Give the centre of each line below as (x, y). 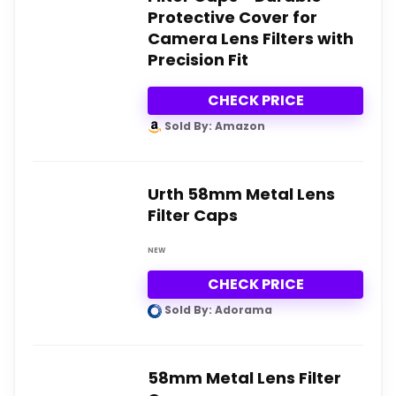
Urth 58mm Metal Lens (241, 194)
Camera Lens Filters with (251, 39)
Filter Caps (193, 215)
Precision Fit (198, 60)
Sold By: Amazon (213, 126)
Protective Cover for (232, 18)
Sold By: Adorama (217, 310)
